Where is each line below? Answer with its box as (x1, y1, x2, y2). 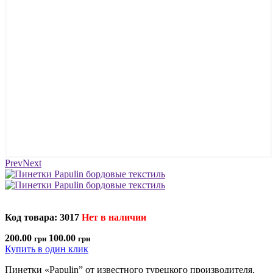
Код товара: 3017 (5, 211, 79, 222)
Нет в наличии (82, 211, 146, 222)
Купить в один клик (5, 243, 88, 254)
